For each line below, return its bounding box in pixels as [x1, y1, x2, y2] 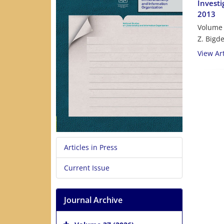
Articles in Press [64, 142, 117, 152]
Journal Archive [64, 194, 122, 206]
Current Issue [64, 163, 109, 173]
